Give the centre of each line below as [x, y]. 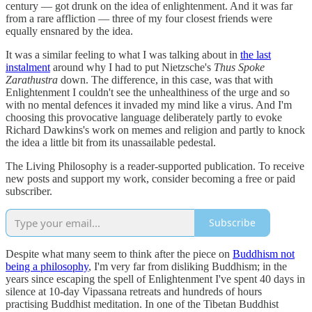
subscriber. [29, 191]
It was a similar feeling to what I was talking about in [123, 54]
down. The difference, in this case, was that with [165, 79]
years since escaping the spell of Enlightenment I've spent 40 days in [155, 279]
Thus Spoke [239, 67]
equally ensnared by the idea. [69, 31]
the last [256, 54]
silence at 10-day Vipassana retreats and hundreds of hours [134, 291]
